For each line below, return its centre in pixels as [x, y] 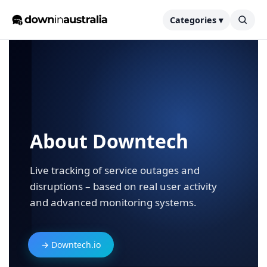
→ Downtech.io [71, 245]
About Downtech [109, 141]
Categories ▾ [196, 20]
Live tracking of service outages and [115, 170]
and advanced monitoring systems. [113, 202]
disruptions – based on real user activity [123, 186]
